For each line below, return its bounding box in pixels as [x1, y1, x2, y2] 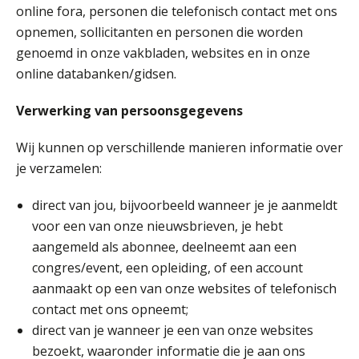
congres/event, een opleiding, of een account [32, 258, 303, 276]
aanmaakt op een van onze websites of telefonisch [32, 279, 337, 297]
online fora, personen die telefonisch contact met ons [16, 2, 337, 20]
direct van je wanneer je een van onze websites [32, 321, 313, 339]
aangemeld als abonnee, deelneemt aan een [32, 237, 296, 256]
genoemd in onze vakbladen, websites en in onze [16, 43, 310, 62]
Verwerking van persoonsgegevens [16, 101, 243, 119]
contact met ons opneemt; [32, 300, 188, 318]
